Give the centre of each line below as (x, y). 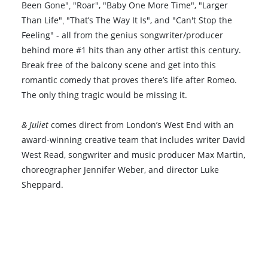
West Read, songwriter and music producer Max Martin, (134, 154)
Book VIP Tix (60, 220)
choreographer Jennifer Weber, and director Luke (121, 169)
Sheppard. (43, 184)
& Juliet (35, 124)
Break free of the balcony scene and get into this (119, 65)
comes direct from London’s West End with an (141, 124)
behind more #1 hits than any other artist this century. (132, 50)
